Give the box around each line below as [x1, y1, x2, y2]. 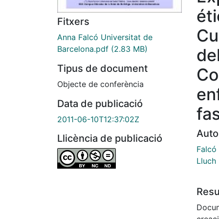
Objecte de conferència [57, 79, 144, 89]
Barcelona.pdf [57, 44, 109, 54]
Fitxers [57, 16, 89, 28]
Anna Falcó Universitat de [57, 32, 153, 43]
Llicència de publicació [57, 132, 162, 145]
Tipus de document [57, 63, 148, 75]
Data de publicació [57, 98, 143, 110]
